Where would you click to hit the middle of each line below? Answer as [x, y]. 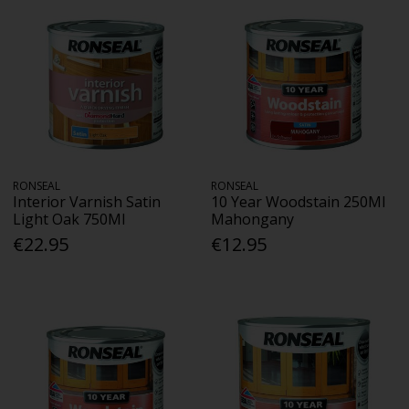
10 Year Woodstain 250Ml [299, 202]
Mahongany [253, 220]
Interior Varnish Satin [87, 202]
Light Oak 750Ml [69, 220]
